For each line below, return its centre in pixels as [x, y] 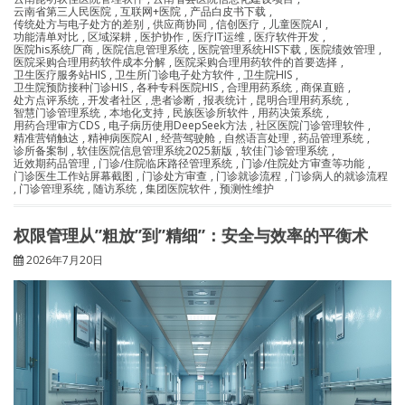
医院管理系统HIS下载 [250, 50]
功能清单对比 [46, 37]
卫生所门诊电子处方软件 [174, 75]
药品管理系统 [331, 138]
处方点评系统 [46, 100]
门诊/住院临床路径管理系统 [165, 164]
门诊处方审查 [174, 176]
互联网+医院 [151, 12]
